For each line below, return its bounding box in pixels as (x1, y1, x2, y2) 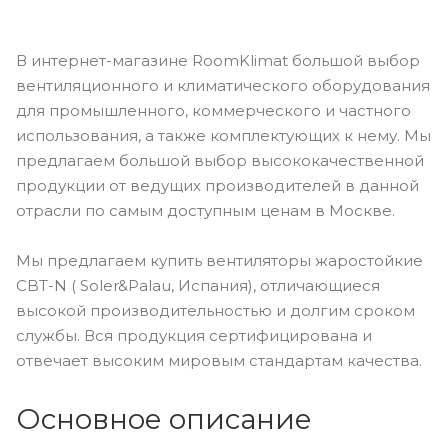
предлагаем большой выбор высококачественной (16, 151, 424, 170)
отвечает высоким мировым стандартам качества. (16, 350, 422, 370)
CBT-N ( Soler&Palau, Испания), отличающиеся (16, 275, 380, 295)
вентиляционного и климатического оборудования (16, 76, 430, 95)
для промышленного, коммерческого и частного (16, 101, 411, 120)
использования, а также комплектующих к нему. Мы (16, 126, 431, 145)
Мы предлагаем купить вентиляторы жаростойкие (16, 250, 423, 270)
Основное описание (16, 401, 312, 436)
